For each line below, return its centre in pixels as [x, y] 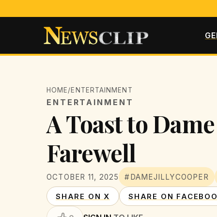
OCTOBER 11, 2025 [83, 177]
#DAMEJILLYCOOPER [167, 177]
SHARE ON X [83, 196]
